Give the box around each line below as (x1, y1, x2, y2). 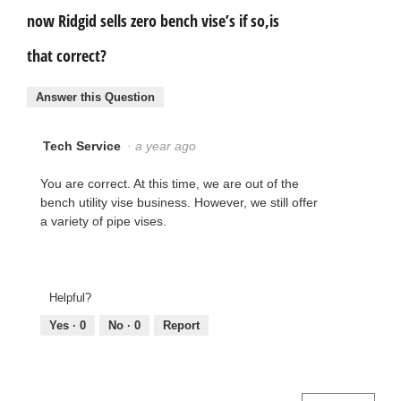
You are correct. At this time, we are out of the (40, 175, 299, 191)
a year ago (135, 138, 203, 153)
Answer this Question (36, 90, 155, 104)
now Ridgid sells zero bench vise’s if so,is (27, 10, 279, 32)
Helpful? (49, 291, 91, 305)
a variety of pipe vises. (40, 213, 166, 228)
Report (163, 319, 200, 333)
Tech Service (43, 138, 121, 153)
